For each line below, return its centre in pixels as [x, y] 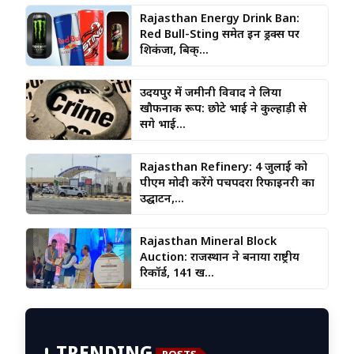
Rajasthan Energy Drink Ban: [219, 19]
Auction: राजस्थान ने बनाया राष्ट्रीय [219, 258]
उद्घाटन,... [162, 199]
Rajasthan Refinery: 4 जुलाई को [223, 168]
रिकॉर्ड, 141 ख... [177, 273]
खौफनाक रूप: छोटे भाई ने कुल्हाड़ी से [223, 109]
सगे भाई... [162, 125]
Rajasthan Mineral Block [208, 242]
